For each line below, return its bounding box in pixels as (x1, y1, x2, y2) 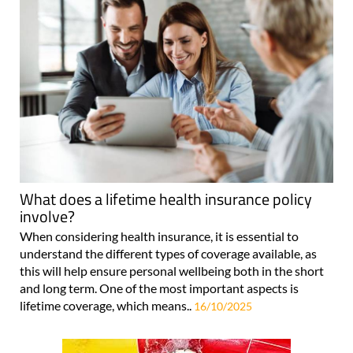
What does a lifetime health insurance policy (20, 187, 312, 212)
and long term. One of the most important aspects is (20, 281, 299, 296)
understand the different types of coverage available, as (20, 246, 317, 262)
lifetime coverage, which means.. (20, 298, 194, 314)
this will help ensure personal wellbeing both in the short (20, 263, 324, 279)
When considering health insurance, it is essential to (20, 229, 299, 244)
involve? (20, 204, 75, 229)
